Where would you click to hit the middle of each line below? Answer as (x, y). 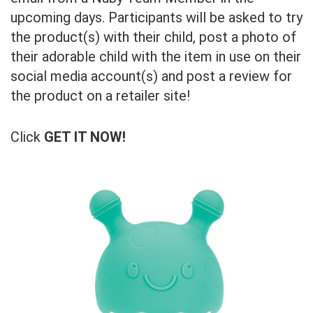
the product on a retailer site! (100, 96)
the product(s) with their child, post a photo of (153, 37)
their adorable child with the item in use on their (156, 57)
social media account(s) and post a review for (151, 77)
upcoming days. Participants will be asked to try (156, 18)
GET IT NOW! (85, 137)
